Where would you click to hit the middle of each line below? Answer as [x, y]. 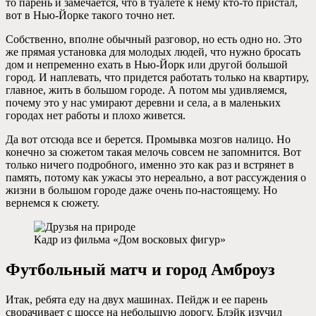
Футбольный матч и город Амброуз [140, 270]
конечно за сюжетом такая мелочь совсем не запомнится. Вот [153, 152]
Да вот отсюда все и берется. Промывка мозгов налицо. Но [148, 140]
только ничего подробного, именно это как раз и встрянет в [150, 165]
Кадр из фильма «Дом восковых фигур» [130, 240]
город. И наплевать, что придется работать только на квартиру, [157, 78]
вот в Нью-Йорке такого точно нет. [90, 16]
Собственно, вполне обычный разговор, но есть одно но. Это [154, 39]
